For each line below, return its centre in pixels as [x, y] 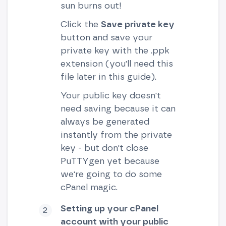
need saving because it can [118, 108]
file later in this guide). [108, 76]
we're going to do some [111, 174]
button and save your [106, 37]
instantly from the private [116, 134]
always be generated [105, 121]
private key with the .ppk [115, 50]
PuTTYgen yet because [110, 160]
